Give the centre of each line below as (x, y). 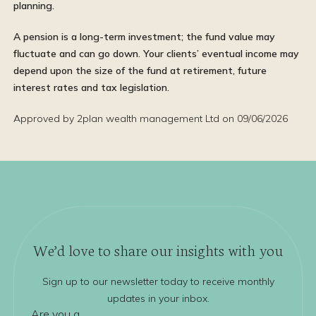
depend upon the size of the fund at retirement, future (140, 71)
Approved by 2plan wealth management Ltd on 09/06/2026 (151, 119)
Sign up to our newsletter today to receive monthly (158, 281)
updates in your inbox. (158, 298)
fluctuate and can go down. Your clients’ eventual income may (156, 54)
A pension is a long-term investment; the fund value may (144, 37)
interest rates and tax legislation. (91, 87)
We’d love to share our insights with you (158, 249)
